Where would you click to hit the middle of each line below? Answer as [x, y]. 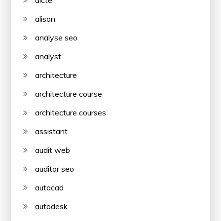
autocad [50, 187]
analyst [48, 56]
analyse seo [56, 37]
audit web [53, 150]
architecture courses [71, 112]
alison [45, 19]
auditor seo [55, 169]
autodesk [52, 206]
